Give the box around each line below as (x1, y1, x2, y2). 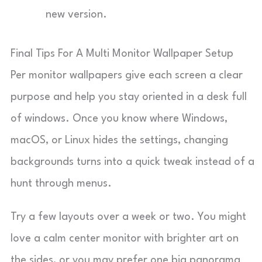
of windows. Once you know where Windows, (11, 113, 227, 124)
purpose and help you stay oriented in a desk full (11, 92, 247, 102)
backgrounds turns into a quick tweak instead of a (11, 157, 254, 167)
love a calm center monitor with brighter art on (11, 233, 239, 244)
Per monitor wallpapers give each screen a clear (11, 70, 243, 81)
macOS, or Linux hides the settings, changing (11, 135, 228, 146)
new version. (46, 9, 107, 20)
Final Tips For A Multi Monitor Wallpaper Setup (11, 49, 233, 59)
